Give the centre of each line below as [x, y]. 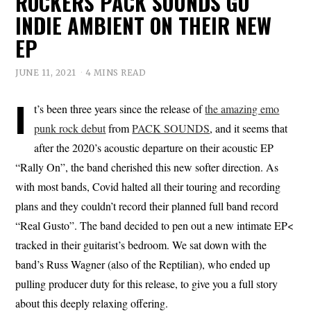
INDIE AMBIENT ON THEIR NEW [144, 25]
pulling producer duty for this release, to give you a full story [147, 283]
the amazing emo [242, 108]
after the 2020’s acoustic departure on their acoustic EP [154, 147]
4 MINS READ [116, 72]
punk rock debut [70, 128]
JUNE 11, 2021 [46, 72]
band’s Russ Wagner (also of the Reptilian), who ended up [143, 264]
